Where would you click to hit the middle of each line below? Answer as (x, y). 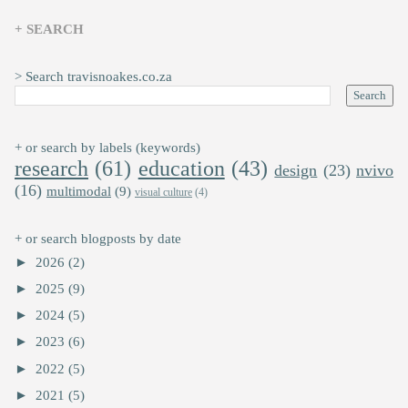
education (181, 169)
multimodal (79, 192)
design (296, 171)
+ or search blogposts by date (98, 239)
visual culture (163, 193)
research (51, 169)
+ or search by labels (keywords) (107, 148)
